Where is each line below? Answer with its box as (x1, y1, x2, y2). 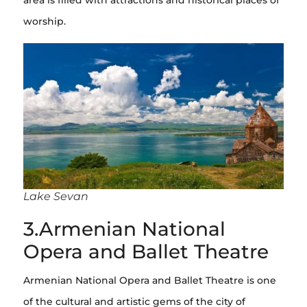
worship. (23, 14, 66, 27)
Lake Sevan (23, 190, 88, 204)
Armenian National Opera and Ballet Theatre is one (23, 274, 276, 287)
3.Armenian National (23, 217, 225, 241)
